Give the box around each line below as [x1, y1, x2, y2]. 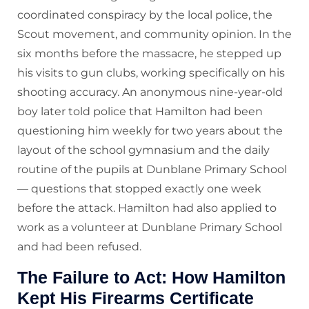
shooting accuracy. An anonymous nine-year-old [17, 86, 283, 99]
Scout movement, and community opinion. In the [17, 28, 292, 41]
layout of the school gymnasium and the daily [17, 143, 270, 157]
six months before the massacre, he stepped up [17, 47, 281, 61]
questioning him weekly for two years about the [17, 124, 283, 138]
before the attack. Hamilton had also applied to [17, 201, 277, 215]
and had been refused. [17, 240, 141, 254]
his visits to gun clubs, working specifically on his [17, 66, 285, 80]
